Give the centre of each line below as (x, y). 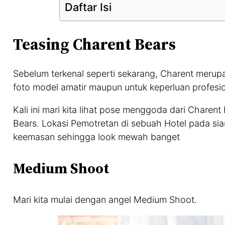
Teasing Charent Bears (94, 44)
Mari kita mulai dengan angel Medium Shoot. (105, 199)
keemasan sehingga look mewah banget (96, 137)
